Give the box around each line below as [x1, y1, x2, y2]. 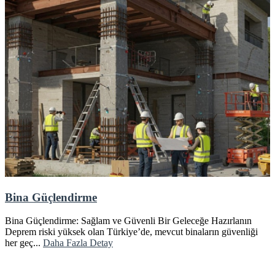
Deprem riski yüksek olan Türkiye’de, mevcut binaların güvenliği [5, 227, 258, 238]
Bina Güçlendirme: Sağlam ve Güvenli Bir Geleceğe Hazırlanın [5, 215, 252, 227]
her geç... [5, 238, 43, 249]
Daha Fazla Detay [43, 238, 113, 249]
